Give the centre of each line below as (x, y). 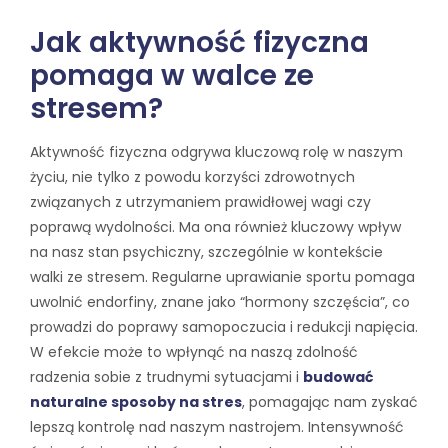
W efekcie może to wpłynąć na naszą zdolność (194, 352)
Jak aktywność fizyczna (199, 43)
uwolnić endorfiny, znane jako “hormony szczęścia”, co (220, 302)
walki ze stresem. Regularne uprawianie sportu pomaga (222, 277)
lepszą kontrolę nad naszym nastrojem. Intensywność (217, 427)
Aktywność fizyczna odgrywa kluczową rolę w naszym (216, 152)
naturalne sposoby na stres (136, 402)
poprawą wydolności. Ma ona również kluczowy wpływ (215, 227)
